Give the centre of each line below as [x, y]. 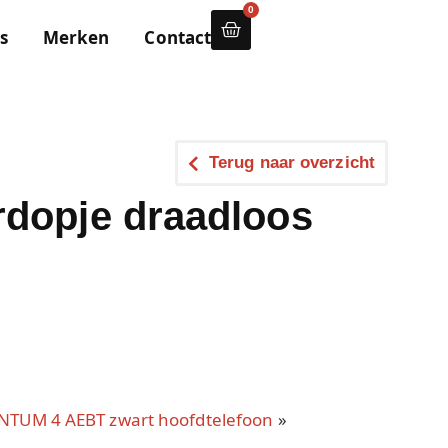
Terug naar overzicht [292, 162]
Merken [76, 37]
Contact [178, 37]
